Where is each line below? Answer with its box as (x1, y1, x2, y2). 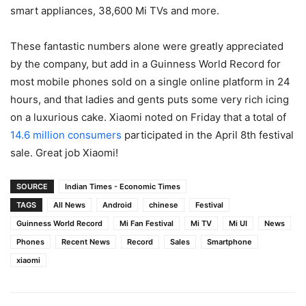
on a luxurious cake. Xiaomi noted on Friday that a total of (10, 110, 286, 124)
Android (102, 199, 132, 210)
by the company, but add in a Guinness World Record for (10, 57, 281, 70)
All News (53, 199, 85, 210)
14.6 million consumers (10, 128, 122, 141)
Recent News (61, 236, 110, 247)
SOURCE (16, 181, 48, 191)
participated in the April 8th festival (122, 128, 294, 141)
